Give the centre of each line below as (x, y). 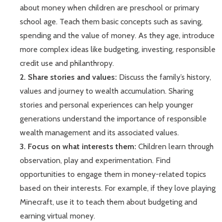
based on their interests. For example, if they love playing (118, 188)
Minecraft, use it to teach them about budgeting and (109, 202)
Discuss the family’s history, (165, 77)
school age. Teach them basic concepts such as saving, (111, 22)
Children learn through (176, 147)
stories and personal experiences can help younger (107, 105)
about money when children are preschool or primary (110, 8)
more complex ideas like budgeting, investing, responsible (118, 50)
